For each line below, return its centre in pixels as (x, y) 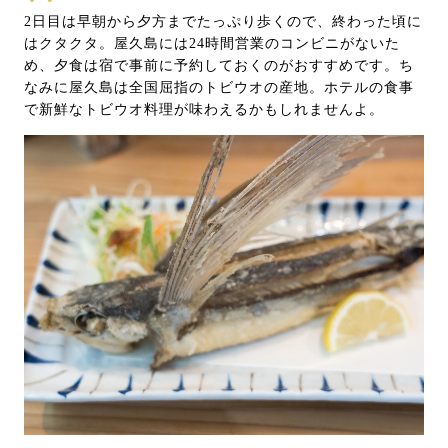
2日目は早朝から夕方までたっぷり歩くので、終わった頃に (223, 22)
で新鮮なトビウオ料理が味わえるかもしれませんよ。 (204, 110)
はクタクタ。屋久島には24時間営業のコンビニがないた (212, 44)
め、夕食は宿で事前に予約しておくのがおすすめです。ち (219, 66)
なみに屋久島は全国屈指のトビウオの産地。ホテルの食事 (219, 88)
